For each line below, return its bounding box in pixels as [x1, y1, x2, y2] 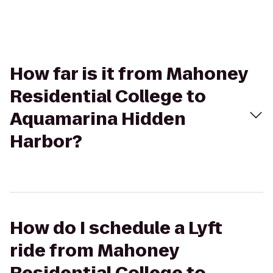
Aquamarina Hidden [10, 107, 186, 131]
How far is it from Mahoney [10, 62, 248, 86]
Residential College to [10, 85, 206, 108]
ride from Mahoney [10, 239, 179, 263]
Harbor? [10, 130, 82, 154]
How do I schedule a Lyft [10, 216, 222, 240]
